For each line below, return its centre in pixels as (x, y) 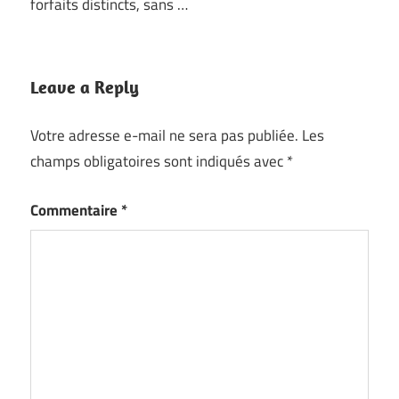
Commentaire (76, 210)
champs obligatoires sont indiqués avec (159, 162)
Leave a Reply (85, 86)
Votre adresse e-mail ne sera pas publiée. (164, 136)
